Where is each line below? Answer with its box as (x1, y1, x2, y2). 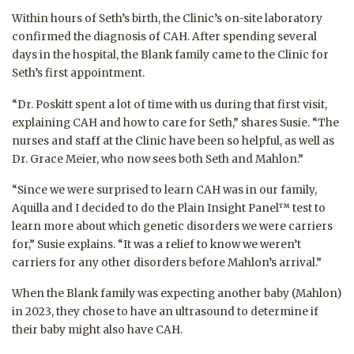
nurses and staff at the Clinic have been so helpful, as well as (12, 134, 334, 148)
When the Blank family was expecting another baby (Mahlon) (12, 287, 341, 301)
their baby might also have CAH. (12, 323, 183, 337)
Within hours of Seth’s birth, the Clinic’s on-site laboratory (12, 12, 322, 26)
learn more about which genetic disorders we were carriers (12, 220, 333, 234)
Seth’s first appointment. (12, 66, 145, 81)
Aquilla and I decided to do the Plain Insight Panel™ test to (12, 201, 326, 216)
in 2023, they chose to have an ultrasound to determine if (12, 305, 318, 319)
